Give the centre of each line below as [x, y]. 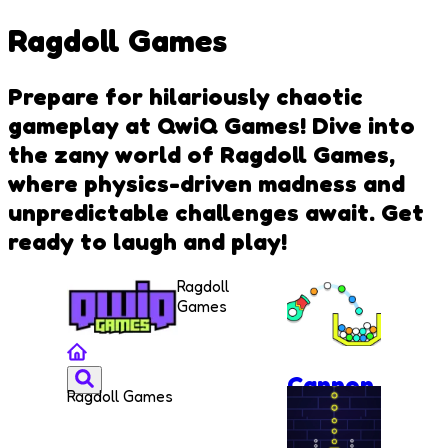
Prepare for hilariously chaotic [185, 96]
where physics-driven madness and [206, 183]
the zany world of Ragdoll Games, [201, 154]
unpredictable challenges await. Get [216, 212]
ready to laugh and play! [147, 241]
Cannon [330, 385]
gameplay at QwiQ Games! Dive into [211, 125]
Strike [321, 414]
